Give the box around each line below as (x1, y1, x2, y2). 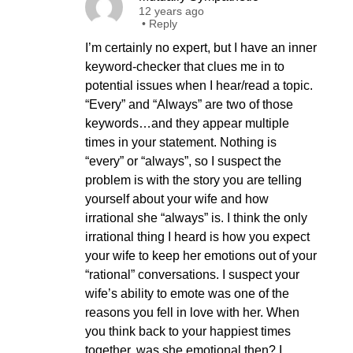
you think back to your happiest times (85, 325, 291, 338)
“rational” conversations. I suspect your (85, 268, 299, 281)
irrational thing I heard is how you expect (85, 230, 310, 243)
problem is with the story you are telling (85, 173, 302, 187)
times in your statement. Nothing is (85, 136, 277, 149)
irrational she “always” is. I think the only (85, 211, 307, 225)
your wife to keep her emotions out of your (85, 249, 317, 262)
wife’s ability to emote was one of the (85, 287, 289, 300)
